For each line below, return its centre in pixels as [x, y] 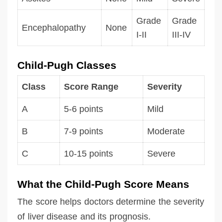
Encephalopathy [54, 28]
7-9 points [83, 131]
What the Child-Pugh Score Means [103, 184]
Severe [161, 153]
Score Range [91, 86]
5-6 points [83, 109]
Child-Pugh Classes [67, 65]
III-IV [181, 34]
